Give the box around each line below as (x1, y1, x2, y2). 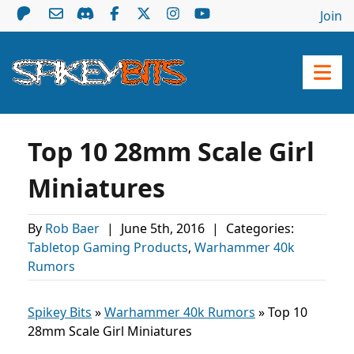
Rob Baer (45, 220, 103, 237)
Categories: (223, 220, 294, 237)
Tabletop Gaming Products (28, 239, 188, 256)
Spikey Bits (28, 303, 92, 321)
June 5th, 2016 (121, 220, 208, 237)
